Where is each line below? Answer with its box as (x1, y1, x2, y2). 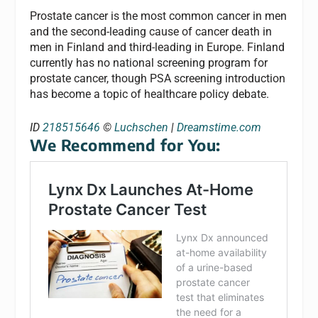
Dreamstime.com (177, 121, 262, 135)
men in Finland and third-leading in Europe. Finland (30, 40, 285, 54)
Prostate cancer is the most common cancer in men (30, 9, 287, 23)
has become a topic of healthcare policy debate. (30, 87, 270, 101)
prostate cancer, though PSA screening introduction (30, 71, 286, 85)
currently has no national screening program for (30, 55, 268, 70)
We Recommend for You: (30, 135, 221, 155)
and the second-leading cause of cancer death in (30, 24, 273, 38)
